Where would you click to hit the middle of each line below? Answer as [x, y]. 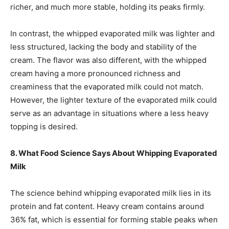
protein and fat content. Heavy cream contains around [107, 207]
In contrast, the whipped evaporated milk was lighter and [112, 34]
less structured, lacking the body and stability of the [104, 47]
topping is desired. [44, 127]
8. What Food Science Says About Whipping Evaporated [114, 153]
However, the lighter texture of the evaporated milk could [113, 100]
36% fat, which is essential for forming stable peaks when [114, 220]
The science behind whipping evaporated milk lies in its [111, 193]
